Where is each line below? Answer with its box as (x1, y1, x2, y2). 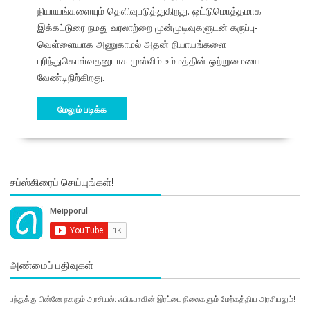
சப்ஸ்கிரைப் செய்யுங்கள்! (9, 174, 113, 190)
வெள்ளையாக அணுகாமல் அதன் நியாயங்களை (37, 37, 226, 51)
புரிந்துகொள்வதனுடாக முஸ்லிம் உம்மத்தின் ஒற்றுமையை (37, 54, 260, 68)
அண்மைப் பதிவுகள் (9, 257, 93, 273)
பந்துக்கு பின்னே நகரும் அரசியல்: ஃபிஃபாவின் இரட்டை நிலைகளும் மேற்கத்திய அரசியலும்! (9, 293, 295, 304)
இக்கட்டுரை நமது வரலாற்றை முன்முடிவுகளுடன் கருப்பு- (37, 21, 258, 35)
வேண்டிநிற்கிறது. (37, 71, 104, 84)
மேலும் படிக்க (57, 102, 107, 116)
